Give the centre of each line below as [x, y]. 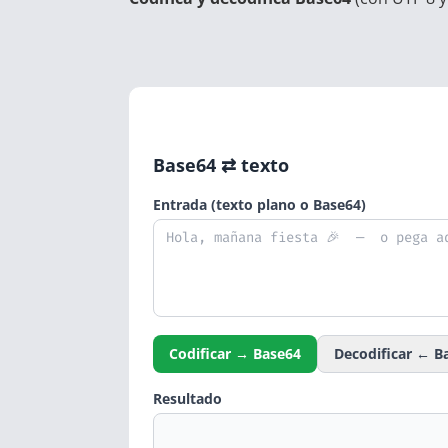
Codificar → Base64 [235, 354]
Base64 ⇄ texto [221, 165]
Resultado [187, 399]
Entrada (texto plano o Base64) [259, 205]
